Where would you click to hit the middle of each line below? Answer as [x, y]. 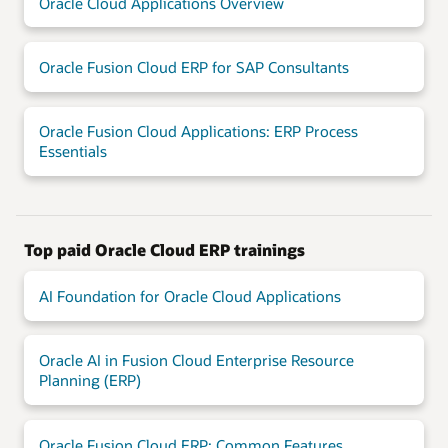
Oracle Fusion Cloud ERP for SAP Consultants [193, 66]
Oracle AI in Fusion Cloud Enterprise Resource [196, 360]
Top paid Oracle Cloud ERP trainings [164, 249]
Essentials [72, 151]
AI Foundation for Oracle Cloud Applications [189, 295]
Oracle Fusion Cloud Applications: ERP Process [198, 131]
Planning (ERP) [89, 380]
